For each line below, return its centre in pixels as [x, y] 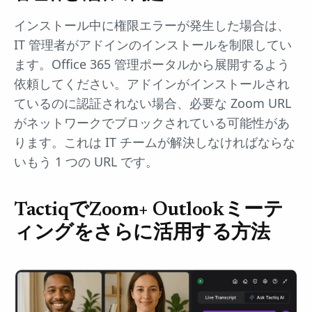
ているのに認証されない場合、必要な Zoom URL [153, 103]
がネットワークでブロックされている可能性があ [152, 123]
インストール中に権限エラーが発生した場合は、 [152, 25]
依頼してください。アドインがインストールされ [152, 84]
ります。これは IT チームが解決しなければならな [155, 142]
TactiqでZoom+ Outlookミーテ [149, 211]
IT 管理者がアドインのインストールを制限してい [153, 45]
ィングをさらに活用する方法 [142, 234]
